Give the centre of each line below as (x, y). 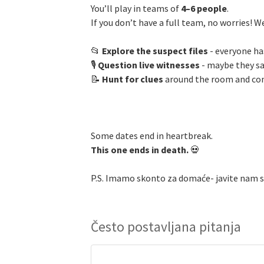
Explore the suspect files (155, 51)
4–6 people (204, 9)
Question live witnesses (149, 65)
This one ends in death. (140, 150)
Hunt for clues (133, 79)
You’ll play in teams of (136, 9)
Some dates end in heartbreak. (152, 136)
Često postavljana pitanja (166, 227)
